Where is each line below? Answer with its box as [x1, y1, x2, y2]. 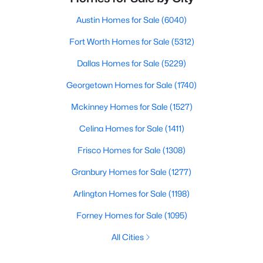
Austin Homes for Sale [76, 15, 161, 25]
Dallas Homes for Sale [77, 58, 161, 68]
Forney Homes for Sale [76, 210, 164, 220]
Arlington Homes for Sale [73, 188, 168, 198]
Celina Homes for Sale [79, 123, 165, 133]
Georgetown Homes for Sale [66, 80, 174, 90]
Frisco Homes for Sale [77, 145, 163, 155]
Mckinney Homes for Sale [70, 102, 170, 112]
